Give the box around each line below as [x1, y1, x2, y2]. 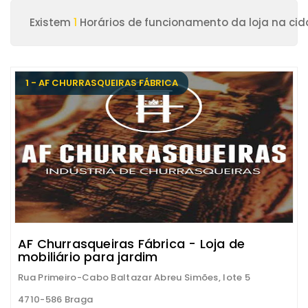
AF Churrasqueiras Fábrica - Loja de [18, 235, 245, 252]
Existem [30, 15, 74, 30]
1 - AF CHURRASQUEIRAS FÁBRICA [25, 76, 178, 89]
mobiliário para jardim [18, 248, 158, 265]
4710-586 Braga [18, 293, 93, 306]
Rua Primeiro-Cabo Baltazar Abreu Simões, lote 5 [18, 271, 251, 284]
